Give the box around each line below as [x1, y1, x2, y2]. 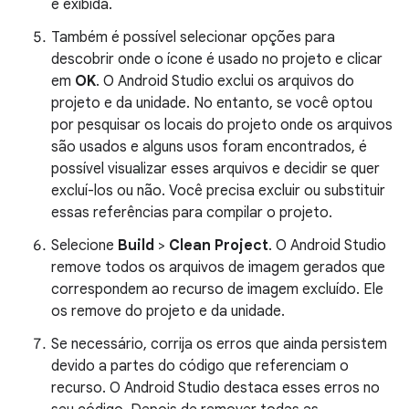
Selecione [51, 236, 118, 255]
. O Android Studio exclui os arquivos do [96, 71, 354, 90]
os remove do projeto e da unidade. [51, 301, 285, 320]
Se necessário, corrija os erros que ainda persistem [51, 334, 387, 353]
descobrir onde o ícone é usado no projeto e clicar [51, 49, 383, 68]
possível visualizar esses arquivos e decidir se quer [51, 159, 380, 178]
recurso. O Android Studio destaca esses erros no [51, 378, 380, 397]
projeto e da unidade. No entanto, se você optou [51, 93, 372, 112]
